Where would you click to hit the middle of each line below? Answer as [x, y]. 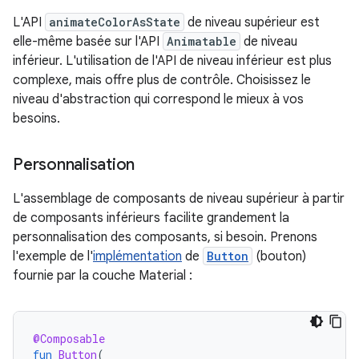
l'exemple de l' [53, 256]
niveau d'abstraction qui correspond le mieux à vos [158, 99]
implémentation [137, 256]
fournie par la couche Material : [103, 275]
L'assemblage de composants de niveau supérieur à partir [179, 198]
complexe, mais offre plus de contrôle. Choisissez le [162, 80]
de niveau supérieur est [252, 22]
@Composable [69, 338]
